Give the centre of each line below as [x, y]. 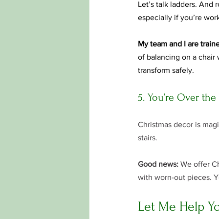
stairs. [148, 138]
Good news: [158, 164]
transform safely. [166, 70]
